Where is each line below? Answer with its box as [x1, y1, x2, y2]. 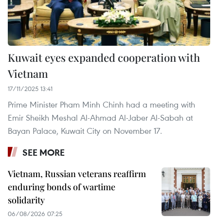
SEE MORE [22, 146, 65, 158]
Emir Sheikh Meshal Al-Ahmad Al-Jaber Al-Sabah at [8, 111, 193, 123]
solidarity [8, 194, 45, 206]
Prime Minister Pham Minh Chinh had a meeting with [8, 98, 195, 110]
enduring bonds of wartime [8, 181, 115, 193]
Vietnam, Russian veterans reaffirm [8, 167, 146, 180]
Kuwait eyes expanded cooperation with [8, 50, 200, 65]
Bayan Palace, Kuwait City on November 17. [8, 125, 162, 136]
